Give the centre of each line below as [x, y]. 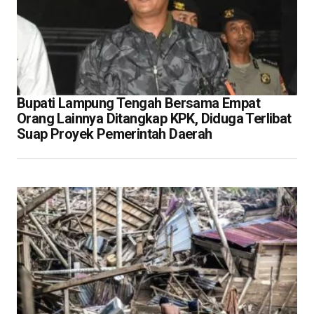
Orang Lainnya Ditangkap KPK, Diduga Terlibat [154, 118]
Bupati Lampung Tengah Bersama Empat [138, 103]
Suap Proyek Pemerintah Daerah [115, 134]
